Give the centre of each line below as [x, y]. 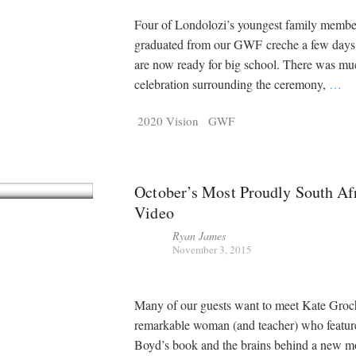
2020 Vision [168, 121]
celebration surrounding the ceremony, [232, 83]
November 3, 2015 [213, 250]
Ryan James [199, 236]
